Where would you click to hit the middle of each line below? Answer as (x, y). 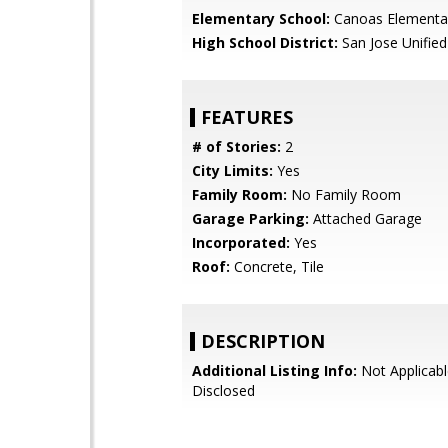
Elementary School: (261, 18)
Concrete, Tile (277, 266)
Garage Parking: (250, 218)
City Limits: (232, 170)
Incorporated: (241, 242)
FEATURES (247, 117)
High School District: (265, 42)
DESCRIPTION (263, 341)
